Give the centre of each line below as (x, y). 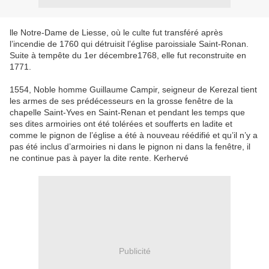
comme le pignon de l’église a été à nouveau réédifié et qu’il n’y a (134, 135)
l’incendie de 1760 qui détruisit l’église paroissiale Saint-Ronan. (129, 44)
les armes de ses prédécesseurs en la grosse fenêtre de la (121, 101)
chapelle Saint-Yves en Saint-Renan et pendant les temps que (127, 112)
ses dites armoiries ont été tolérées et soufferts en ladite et (121, 124)
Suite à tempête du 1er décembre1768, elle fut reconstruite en (128, 55)
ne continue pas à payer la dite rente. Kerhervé (99, 158)
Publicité (134, 251)
